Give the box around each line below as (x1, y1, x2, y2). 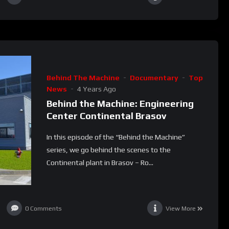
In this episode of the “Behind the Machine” (46, 132, 185, 141)
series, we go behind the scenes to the (46, 145, 171, 154)
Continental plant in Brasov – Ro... (46, 158, 153, 167)
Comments (30, 204, 62, 212)
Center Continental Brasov (46, 110, 166, 121)
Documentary (129, 73, 178, 82)
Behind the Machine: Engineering (46, 98, 194, 109)
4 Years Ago (77, 84, 116, 93)
